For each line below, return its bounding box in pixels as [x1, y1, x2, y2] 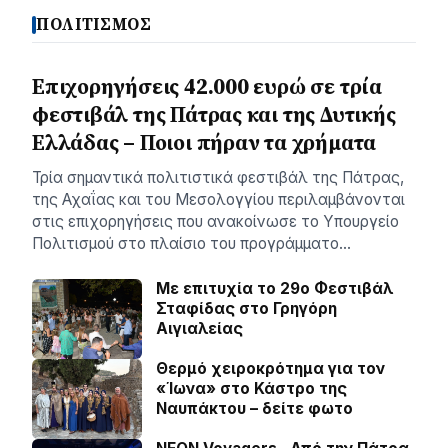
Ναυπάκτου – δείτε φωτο [156, 399, 353, 418]
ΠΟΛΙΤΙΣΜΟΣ [36, 13, 152, 36]
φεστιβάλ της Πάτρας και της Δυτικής [32, 100, 396, 129]
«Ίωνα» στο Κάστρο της [156, 379, 347, 398]
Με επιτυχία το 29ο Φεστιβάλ [156, 279, 393, 298]
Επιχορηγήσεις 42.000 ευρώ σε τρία [32, 72, 382, 101]
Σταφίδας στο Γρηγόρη [156, 299, 337, 318]
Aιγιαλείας [156, 319, 243, 338]
